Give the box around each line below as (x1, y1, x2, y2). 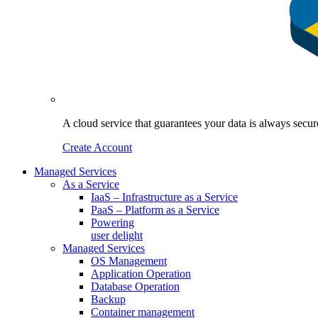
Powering (91, 216, 134, 229)
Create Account (62, 141, 132, 153)
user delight (91, 229, 143, 241)
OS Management (91, 254, 167, 267)
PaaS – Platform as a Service (91, 203, 219, 216)
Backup (91, 292, 126, 305)
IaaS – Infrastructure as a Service (91, 190, 238, 203)
